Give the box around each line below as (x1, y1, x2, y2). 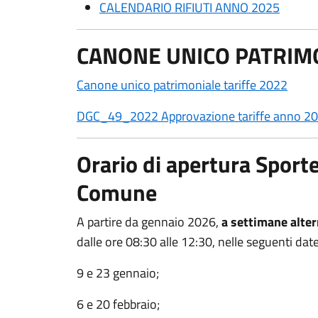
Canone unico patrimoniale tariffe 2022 (77, 75, 287, 94)
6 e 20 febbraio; (77, 295, 160, 314)
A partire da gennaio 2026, (77, 212, 221, 231)
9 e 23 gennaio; (77, 263, 159, 283)
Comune (77, 175, 157, 209)
